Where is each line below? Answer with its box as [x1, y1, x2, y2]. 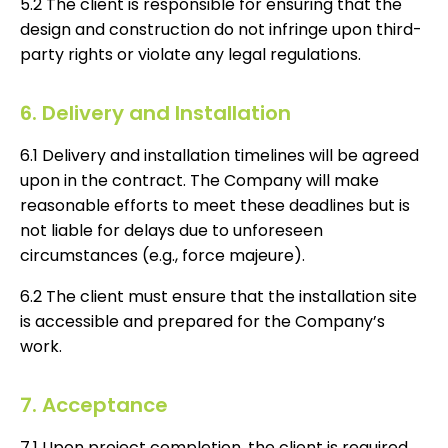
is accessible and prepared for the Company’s [20, 310, 385, 334]
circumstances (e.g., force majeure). [20, 244, 309, 268]
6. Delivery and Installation [20, 99, 291, 128]
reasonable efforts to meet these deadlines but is [20, 194, 410, 218]
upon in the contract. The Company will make [20, 169, 379, 193]
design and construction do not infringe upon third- [20, 18, 422, 42]
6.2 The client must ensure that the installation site [20, 285, 417, 309]
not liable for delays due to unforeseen [20, 219, 323, 243]
